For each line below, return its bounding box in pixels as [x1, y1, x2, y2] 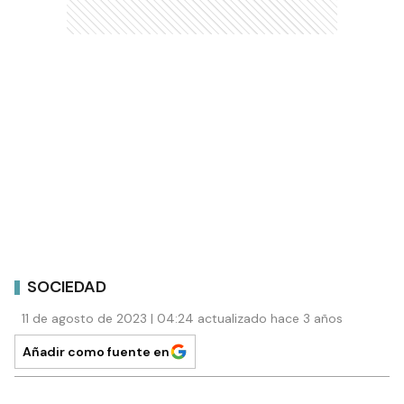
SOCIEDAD [27, 275, 106, 298]
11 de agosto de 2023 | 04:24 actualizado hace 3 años [22, 310, 343, 327]
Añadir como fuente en [23, 344, 170, 361]
